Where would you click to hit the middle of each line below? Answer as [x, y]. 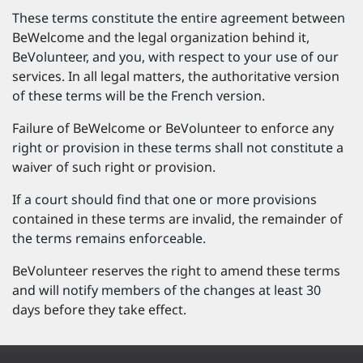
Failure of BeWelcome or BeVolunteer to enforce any [173, 128]
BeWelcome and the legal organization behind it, [161, 37]
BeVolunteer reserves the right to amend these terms [176, 271]
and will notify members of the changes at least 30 [167, 290]
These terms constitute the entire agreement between [179, 18]
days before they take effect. [99, 310]
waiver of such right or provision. [114, 167]
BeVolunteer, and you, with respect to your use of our [175, 57]
